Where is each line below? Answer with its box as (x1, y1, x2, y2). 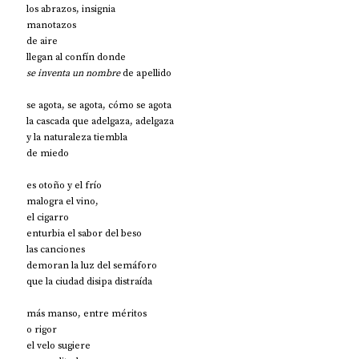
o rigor (26, 322, 57, 336)
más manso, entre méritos (26, 306, 147, 320)
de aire (26, 34, 58, 47)
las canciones (26, 242, 85, 256)
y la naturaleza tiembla (26, 130, 127, 143)
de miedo (26, 146, 69, 159)
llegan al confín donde (26, 50, 126, 63)
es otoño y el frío (26, 178, 102, 192)
